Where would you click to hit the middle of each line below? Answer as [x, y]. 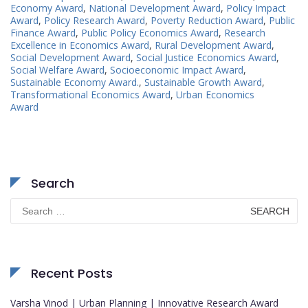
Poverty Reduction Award [207, 20]
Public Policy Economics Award [150, 32]
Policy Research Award [95, 20]
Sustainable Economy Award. [75, 82]
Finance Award [43, 32]
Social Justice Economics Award [206, 57]
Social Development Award [70, 57]
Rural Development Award [213, 45]
